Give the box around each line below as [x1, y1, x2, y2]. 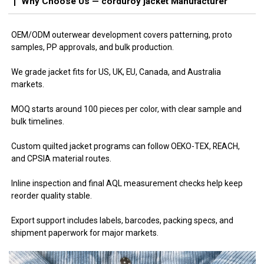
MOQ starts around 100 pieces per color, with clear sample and [11, 104, 242, 114]
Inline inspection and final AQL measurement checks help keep [11, 178, 243, 188]
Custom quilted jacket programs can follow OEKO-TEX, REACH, [11, 141, 240, 151]
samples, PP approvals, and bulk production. [11, 42, 174, 52]
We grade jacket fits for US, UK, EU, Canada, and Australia [11, 67, 222, 77]
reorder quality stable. [11, 190, 93, 200]
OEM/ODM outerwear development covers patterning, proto [11, 29, 233, 39]
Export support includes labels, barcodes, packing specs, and [11, 215, 234, 225]
